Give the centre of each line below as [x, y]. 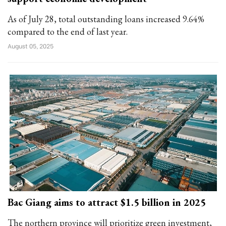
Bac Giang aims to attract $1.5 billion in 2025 [107, 202]
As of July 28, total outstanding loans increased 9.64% [106, 19]
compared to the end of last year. [68, 32]
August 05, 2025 [31, 46]
